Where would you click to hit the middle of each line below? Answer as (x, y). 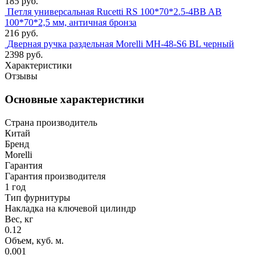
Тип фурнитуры (38, 197)
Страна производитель (51, 122)
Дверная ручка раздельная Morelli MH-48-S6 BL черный (121, 44)
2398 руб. (24, 55)
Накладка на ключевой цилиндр (70, 208)
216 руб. (21, 33)
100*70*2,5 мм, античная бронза (71, 23)
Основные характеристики (74, 100)
